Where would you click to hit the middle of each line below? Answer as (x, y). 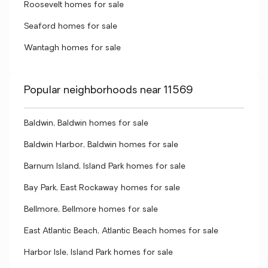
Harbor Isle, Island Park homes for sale (98, 253)
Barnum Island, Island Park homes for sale (105, 167)
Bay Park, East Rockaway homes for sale (102, 188)
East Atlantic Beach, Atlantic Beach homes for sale (121, 231)
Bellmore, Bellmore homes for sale (91, 210)
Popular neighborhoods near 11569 (108, 91)
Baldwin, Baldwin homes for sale (86, 124)
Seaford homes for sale (71, 27)
